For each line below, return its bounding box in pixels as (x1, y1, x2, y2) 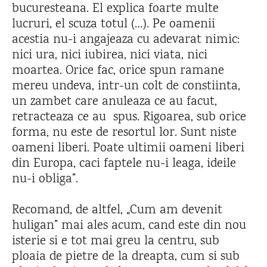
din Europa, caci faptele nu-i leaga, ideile (12, 154, 236, 173)
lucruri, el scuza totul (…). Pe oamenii (12, 15, 215, 34)
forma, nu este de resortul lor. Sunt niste (12, 123, 237, 142)
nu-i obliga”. (12, 170, 78, 189)
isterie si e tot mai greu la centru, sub (12, 232, 219, 251)
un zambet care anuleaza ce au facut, (12, 92, 217, 111)
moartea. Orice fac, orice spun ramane (12, 61, 224, 80)
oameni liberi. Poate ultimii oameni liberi (12, 139, 244, 158)
